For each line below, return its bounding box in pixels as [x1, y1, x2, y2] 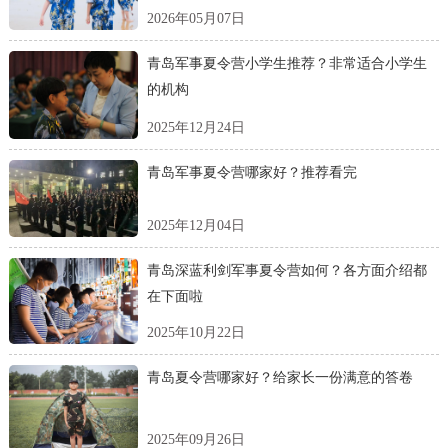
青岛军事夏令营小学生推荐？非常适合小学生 [146, 56, 427, 72]
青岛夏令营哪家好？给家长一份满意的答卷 [146, 369, 413, 385]
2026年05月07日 [146, 11, 245, 27]
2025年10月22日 [146, 324, 245, 340]
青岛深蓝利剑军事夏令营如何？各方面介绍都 [146, 262, 427, 278]
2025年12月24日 [146, 119, 245, 135]
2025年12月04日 [146, 217, 245, 233]
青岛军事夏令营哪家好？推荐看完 [146, 164, 357, 180]
